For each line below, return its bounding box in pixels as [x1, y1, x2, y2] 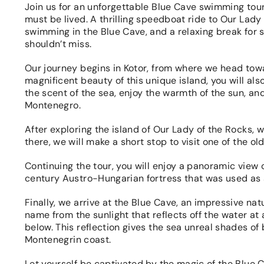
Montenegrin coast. [25, 233, 111, 246]
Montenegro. [25, 99, 81, 111]
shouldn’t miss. [25, 38, 92, 50]
